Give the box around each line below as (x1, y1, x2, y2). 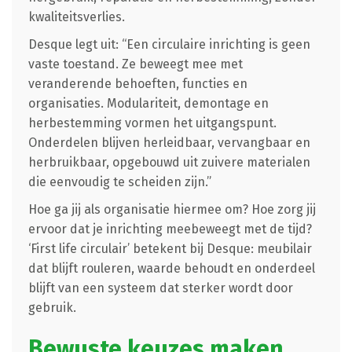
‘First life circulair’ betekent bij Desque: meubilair (27, 240, 312, 256)
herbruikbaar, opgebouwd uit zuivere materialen (27, 154, 310, 170)
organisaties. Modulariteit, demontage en (27, 95, 269, 111)
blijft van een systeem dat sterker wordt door (27, 280, 293, 295)
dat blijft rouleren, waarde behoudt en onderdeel (27, 260, 315, 276)
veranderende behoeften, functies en (27, 75, 247, 91)
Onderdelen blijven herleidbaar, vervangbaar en (27, 134, 310, 150)
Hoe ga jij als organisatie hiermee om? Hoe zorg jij (27, 201, 316, 217)
